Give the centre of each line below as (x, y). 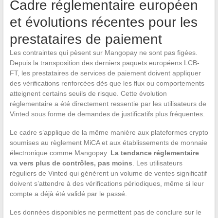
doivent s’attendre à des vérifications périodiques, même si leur (107, 184)
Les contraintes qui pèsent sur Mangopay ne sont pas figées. (103, 53)
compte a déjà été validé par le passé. (68, 194)
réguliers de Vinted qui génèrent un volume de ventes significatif (108, 173)
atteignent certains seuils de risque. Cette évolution (88, 94)
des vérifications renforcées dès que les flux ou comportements (107, 83)
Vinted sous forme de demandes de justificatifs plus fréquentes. (107, 114)
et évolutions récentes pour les (103, 22)
